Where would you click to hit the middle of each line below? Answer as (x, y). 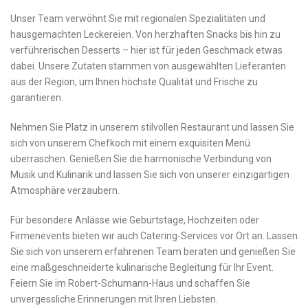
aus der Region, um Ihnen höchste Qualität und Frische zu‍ (134, 82)
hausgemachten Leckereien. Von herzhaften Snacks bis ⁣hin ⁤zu (145, 35)
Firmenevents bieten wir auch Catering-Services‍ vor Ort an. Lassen (154, 236)
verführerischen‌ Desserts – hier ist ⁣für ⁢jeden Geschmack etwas (146, 51)
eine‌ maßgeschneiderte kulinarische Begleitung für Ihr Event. (142, 268)
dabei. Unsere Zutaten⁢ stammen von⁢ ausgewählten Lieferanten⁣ (148, 66)
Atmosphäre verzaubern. (65, 191)
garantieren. (37, 98)
